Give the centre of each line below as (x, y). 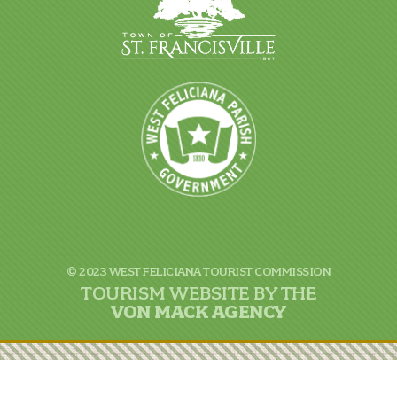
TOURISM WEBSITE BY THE (198, 292)
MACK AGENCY (218, 311)
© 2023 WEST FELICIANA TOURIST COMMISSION (198, 272)
